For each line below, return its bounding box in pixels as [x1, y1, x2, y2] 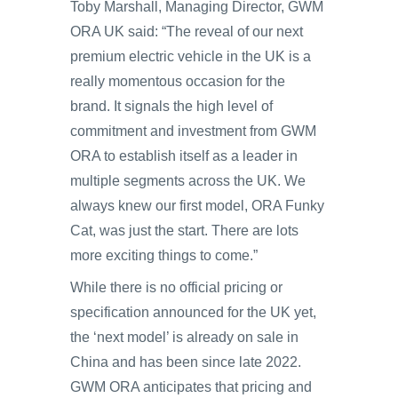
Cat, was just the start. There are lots [70, 223, 298, 238]
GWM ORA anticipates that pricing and [70, 379, 312, 394]
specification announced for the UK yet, [70, 305, 316, 320]
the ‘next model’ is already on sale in [70, 330, 298, 345]
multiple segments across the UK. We [70, 173, 306, 188]
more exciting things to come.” [70, 248, 258, 263]
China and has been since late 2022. [70, 354, 301, 370]
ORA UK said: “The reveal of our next [70, 24, 303, 39]
